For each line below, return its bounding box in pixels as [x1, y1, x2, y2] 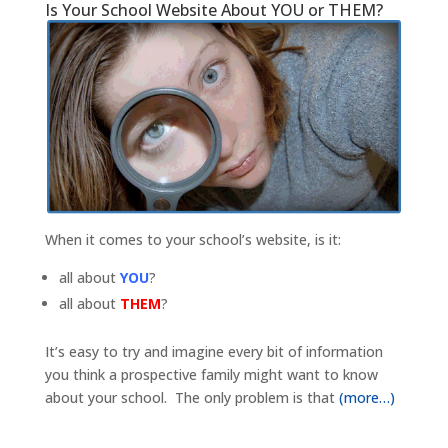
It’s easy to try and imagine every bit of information [44, 341, 383, 361]
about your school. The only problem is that [44, 387, 339, 407]
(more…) [338, 387, 395, 407]
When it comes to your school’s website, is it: [44, 229, 341, 249]
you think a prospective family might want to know [44, 364, 378, 384]
